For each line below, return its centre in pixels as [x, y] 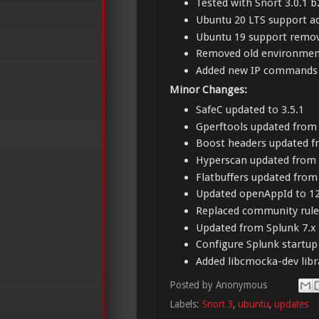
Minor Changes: [208, 90]
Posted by [193, 284]
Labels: [186, 304]
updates [291, 304]
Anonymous [241, 284]
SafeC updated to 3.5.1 [250, 109]
